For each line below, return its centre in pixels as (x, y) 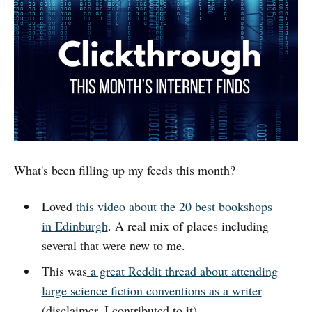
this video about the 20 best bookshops (174, 206)
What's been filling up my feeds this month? (125, 170)
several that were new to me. (113, 245)
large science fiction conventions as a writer (151, 291)
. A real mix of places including (188, 226)
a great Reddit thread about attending (182, 271)
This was (64, 271)
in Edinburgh (75, 226)
